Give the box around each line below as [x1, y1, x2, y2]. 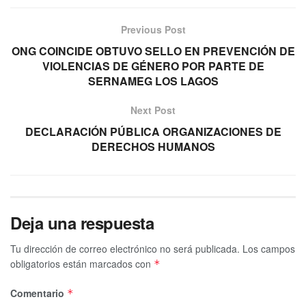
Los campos [242, 241, 295, 255]
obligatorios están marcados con [10, 256, 154, 270]
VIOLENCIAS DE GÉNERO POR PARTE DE [42, 57, 264, 74]
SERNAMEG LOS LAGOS [87, 72, 219, 89]
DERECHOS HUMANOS [91, 138, 215, 154]
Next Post [130, 102, 176, 117]
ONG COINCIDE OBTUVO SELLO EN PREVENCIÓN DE [11, 42, 295, 59]
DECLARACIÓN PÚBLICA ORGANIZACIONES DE [25, 123, 281, 139]
